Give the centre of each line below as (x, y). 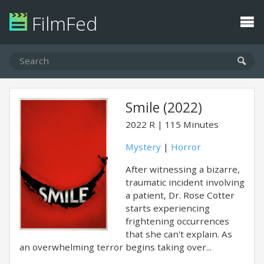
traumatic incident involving (185, 182)
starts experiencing (168, 208)
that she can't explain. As (179, 234)
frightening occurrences (177, 221)
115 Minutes (192, 124)
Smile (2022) (164, 108)
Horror (186, 147)
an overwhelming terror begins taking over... (115, 247)
